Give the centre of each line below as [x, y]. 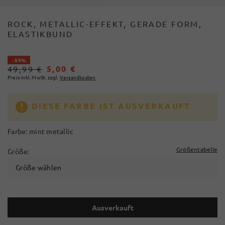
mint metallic [51, 131]
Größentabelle [197, 149]
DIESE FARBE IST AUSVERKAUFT [111, 106]
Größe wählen [39, 167]
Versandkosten [78, 77]
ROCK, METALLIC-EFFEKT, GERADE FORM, [105, 24]
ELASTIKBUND [40, 34]
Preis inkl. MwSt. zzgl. [33, 77]
